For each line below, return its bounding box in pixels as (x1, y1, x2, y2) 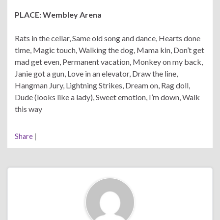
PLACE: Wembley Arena (15, 9, 102, 19)
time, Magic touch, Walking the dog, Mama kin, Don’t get (15, 45, 204, 55)
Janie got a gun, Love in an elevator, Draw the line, (15, 68, 178, 78)
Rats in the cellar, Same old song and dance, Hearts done (15, 33, 200, 43)
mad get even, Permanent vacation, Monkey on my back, (15, 56, 203, 66)
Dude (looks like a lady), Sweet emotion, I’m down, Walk (15, 92, 200, 102)
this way (15, 104, 42, 113)
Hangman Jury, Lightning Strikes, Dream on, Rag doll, (15, 80, 190, 90)
